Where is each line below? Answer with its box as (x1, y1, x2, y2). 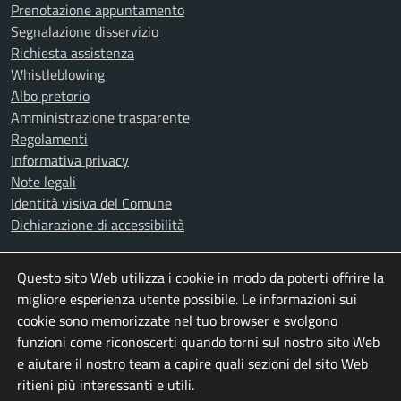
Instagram (85, 300, 147, 321)
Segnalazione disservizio (11, 21, 158, 42)
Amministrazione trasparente (11, 107, 190, 128)
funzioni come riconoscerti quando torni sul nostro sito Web (17, 331, 380, 353)
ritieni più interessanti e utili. (17, 374, 194, 396)
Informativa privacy (11, 149, 129, 171)
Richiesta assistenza (11, 42, 134, 64)
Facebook (38, 300, 94, 321)
